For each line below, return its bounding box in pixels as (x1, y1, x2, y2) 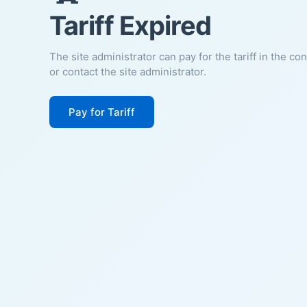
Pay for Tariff (69, 105, 135, 119)
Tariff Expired (49, 9, 211, 41)
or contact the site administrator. (49, 64, 206, 78)
